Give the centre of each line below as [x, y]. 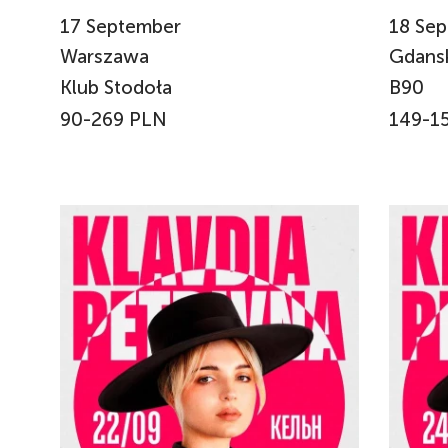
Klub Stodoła [116, 87]
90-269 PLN [113, 119]
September [133, 26]
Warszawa [107, 57]
